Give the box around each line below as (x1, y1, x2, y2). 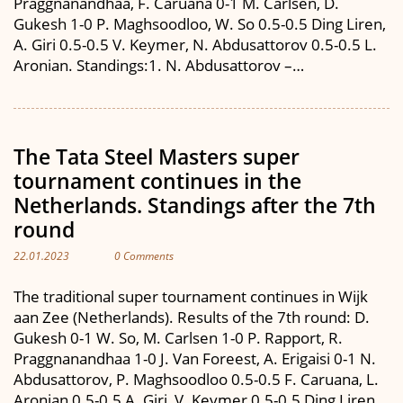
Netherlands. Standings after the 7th (13, 190, 376, 219)
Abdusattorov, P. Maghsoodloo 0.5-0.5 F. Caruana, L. (13, 369, 379, 390)
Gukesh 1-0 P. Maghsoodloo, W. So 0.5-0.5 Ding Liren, (13, 13, 386, 34)
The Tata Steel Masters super (13, 141, 300, 171)
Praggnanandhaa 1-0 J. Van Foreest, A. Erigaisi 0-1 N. (13, 348, 376, 369)
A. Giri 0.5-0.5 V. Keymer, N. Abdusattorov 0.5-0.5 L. (13, 33, 377, 55)
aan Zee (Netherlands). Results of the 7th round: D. (13, 307, 370, 327)
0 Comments (114, 247, 174, 264)
